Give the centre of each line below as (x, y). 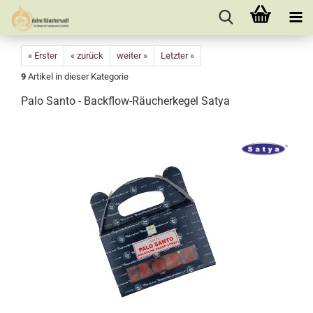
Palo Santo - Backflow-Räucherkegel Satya (125, 101)
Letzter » (177, 56)
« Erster (43, 56)
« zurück (87, 56)
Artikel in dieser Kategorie (77, 77)
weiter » (132, 56)
